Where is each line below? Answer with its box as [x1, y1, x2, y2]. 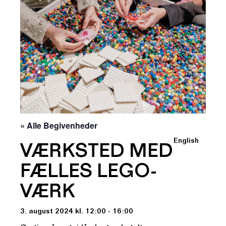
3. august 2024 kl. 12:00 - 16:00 [20, 208, 133, 216]
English [174, 137, 199, 146]
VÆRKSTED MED [20, 143, 173, 163]
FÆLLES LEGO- [20, 163, 156, 184]
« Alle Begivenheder [20, 120, 97, 131]
